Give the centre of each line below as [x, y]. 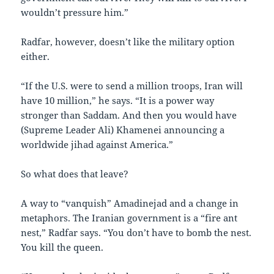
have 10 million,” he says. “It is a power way [118, 101]
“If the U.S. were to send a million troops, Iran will [132, 86]
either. [35, 57]
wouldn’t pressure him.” [75, 13]
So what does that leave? [75, 174]
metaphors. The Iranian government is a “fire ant [129, 218]
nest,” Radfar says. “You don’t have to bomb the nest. [136, 233]
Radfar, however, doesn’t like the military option [128, 42]
